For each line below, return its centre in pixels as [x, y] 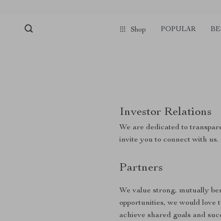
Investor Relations [166, 112]
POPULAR [178, 30]
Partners [141, 168]
